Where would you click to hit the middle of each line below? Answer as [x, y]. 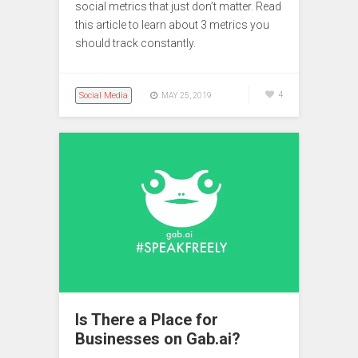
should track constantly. [135, 44]
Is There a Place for [147, 320]
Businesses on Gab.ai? [158, 339]
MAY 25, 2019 [187, 96]
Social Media [103, 96]
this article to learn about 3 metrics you [172, 25]
